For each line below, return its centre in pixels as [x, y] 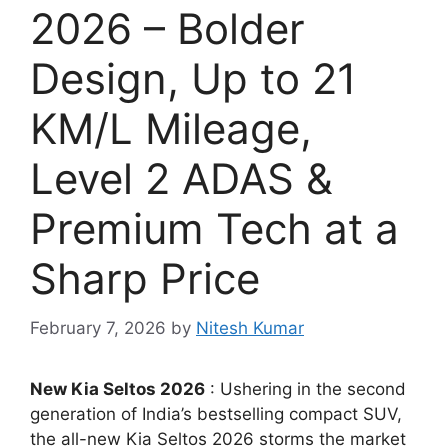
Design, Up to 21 [193, 79]
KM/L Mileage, [171, 129]
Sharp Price [145, 279]
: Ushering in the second [305, 388]
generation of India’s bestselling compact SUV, [216, 413]
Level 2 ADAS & [181, 179]
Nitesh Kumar [250, 327]
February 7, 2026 [98, 327]
